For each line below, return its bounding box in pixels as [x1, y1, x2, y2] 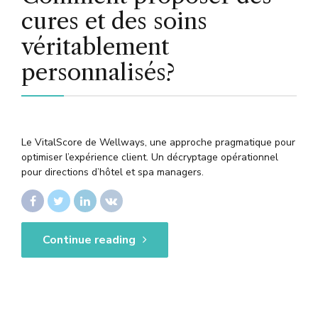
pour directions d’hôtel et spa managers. [21, 165, 204, 179]
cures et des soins [21, 7, 207, 35]
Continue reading [43, 231, 136, 248]
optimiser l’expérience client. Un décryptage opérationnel [21, 150, 278, 164]
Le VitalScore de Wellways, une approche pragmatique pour [21, 135, 295, 149]
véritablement [21, 33, 169, 61]
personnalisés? [21, 58, 175, 87]
